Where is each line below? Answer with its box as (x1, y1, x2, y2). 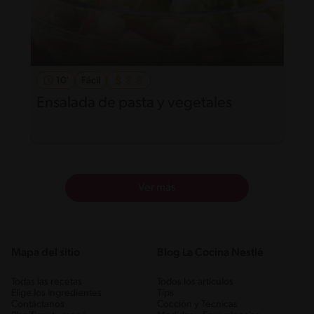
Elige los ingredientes (11, 287, 102, 299)
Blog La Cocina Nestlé (157, 247, 264, 259)
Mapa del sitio (11, 247, 80, 259)
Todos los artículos (157, 276, 233, 287)
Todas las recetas (11, 276, 82, 287)
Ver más (138, 182, 176, 193)
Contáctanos (11, 299, 64, 310)
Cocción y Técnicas (157, 299, 238, 310)
